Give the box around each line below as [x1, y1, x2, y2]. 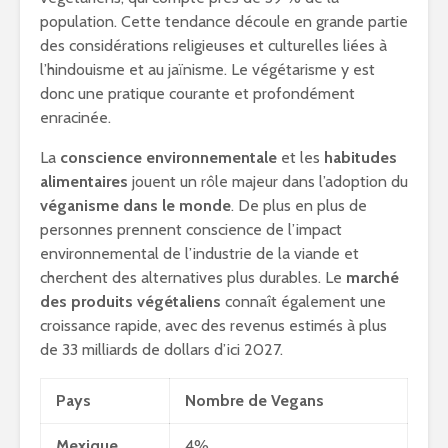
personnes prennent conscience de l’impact [40, 220, 342, 239]
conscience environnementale [60, 148, 277, 167]
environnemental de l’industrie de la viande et [40, 244, 359, 263]
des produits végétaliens [40, 292, 221, 311]
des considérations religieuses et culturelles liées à [40, 36, 387, 55]
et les [277, 148, 324, 167]
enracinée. [40, 108, 111, 127]
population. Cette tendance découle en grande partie [40, 12, 408, 31]
